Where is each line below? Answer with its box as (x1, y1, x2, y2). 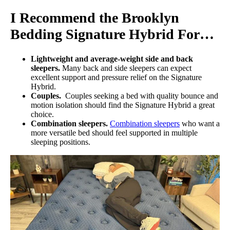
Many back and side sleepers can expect (62, 64, 191, 73)
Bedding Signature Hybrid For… (10, 26, 214, 42)
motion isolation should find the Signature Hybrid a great (31, 101, 215, 110)
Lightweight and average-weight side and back (31, 54, 193, 64)
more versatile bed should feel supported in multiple (31, 128, 198, 138)
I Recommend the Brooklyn (10, 9, 179, 26)
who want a (180, 119, 220, 128)
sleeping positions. (31, 138, 90, 147)
